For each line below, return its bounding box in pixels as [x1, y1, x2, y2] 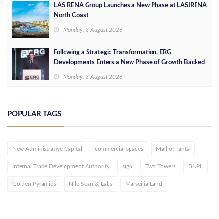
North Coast [54, 12, 88, 19]
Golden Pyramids [12, 180, 56, 187]
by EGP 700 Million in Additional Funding [54, 68, 167, 75]
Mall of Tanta [156, 145, 190, 152]
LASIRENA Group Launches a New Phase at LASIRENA [54, 2, 207, 9]
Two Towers [145, 163, 175, 169]
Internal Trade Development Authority [12, 163, 109, 169]
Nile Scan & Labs [69, 180, 112, 187]
